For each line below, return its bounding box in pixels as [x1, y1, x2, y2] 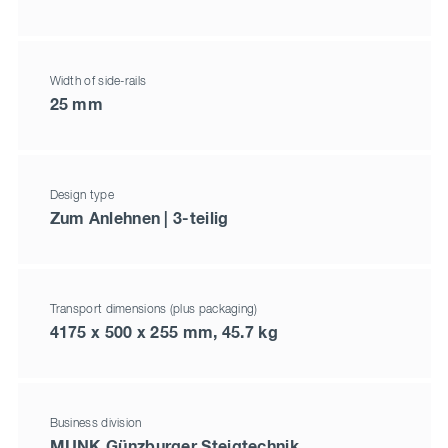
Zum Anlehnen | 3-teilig [49, 210, 229, 227]
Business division [49, 417, 142, 430]
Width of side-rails [49, 75, 147, 88]
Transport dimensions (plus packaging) [49, 303, 258, 316]
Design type [49, 189, 114, 202]
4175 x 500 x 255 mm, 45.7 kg [49, 324, 278, 341]
